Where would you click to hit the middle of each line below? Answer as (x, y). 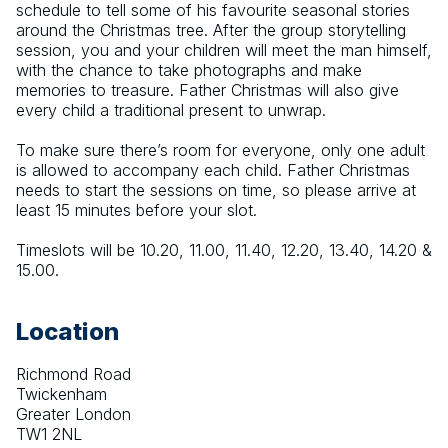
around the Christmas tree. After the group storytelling (211, 30)
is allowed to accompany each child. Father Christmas (213, 170)
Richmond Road (73, 374)
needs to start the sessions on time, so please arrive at (216, 190)
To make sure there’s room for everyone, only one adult (220, 150)
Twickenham (61, 394)
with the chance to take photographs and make (189, 70)
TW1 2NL (49, 434)
